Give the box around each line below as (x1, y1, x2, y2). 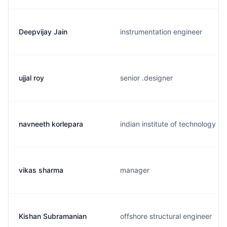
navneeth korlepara (19, 120, 83, 128)
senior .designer (120, 73, 173, 82)
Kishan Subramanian (19, 212, 87, 220)
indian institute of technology (120, 120, 216, 128)
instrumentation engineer (120, 27, 202, 36)
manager (120, 166, 149, 174)
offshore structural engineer (120, 212, 212, 220)
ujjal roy (19, 73, 44, 82)
